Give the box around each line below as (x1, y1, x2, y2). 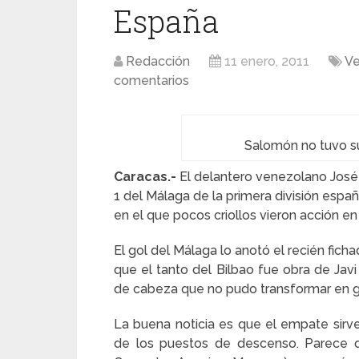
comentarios (114, 73, 189, 88)
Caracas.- (114, 169, 176, 184)
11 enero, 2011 (224, 54, 309, 69)
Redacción (126, 54, 190, 69)
